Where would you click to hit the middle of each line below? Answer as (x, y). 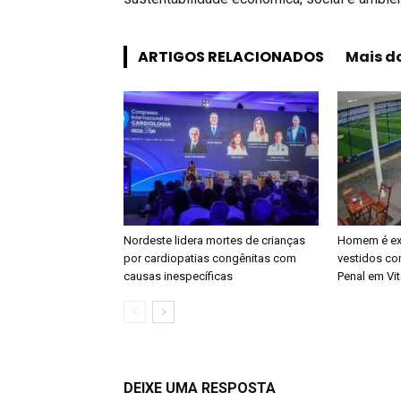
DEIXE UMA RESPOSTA (200, 388)
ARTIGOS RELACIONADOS (231, 57)
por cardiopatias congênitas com (210, 258)
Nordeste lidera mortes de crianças (214, 240)
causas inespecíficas (178, 276)
